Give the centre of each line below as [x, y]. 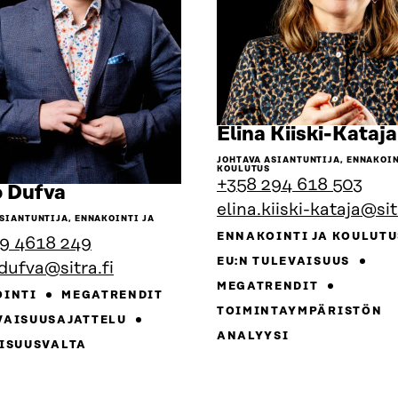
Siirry [92, 193]
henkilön [107, 212]
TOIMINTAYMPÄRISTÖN [300, 311]
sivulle [97, 232]
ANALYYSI [253, 336]
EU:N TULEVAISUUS [285, 261]
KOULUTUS [244, 168]
